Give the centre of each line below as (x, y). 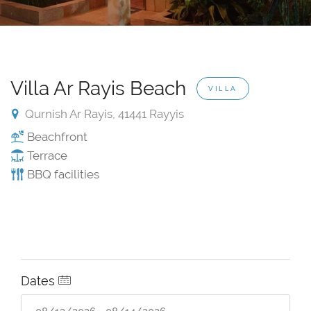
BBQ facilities (62, 175)
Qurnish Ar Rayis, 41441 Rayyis (103, 114)
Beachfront (56, 137)
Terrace (46, 156)
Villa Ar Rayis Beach (101, 89)
